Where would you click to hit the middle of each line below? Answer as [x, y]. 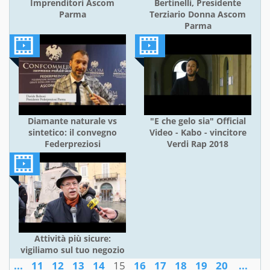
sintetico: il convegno [72, 132]
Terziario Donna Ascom [198, 14]
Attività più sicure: [72, 239]
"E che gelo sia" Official [198, 121]
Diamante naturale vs [72, 121]
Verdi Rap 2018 [198, 143]
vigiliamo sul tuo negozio [72, 250]
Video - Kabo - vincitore [198, 132]
